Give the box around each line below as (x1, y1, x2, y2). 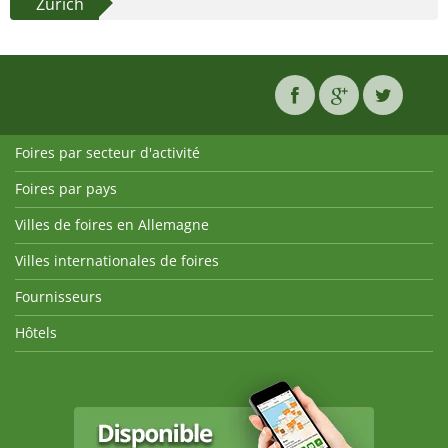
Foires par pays (15, 179, 117, 199)
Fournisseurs (15, 287, 102, 307)
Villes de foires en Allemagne (15, 215, 209, 235)
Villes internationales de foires (15, 251, 219, 271)
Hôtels (15, 323, 57, 343)
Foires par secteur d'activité (15, 143, 200, 163)
